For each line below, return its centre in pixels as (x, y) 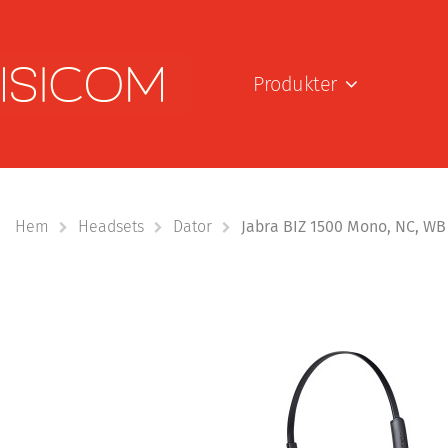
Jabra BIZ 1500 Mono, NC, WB (343, 226)
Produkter (298, 84)
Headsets (111, 226)
